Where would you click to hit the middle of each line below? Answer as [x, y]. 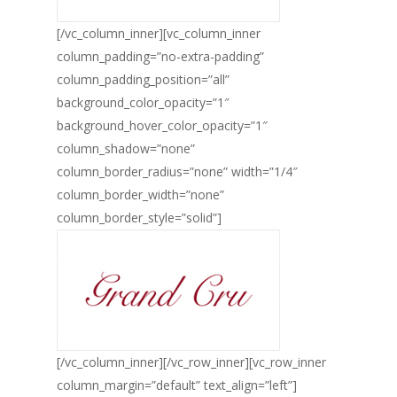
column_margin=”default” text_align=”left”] [177, 385]
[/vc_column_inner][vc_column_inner [159, 33]
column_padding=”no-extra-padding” [160, 56]
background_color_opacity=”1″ [143, 102]
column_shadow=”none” [126, 148]
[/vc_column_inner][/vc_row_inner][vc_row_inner [191, 362]
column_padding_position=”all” [143, 79]
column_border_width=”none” [140, 195]
